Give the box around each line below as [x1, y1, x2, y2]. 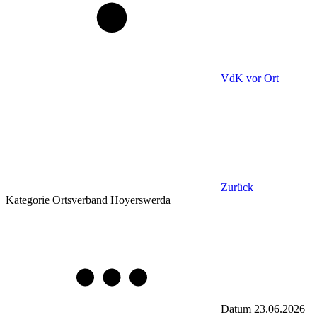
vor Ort [246, 72, 279, 84]
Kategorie [6, 194, 50, 206]
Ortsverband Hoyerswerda [50, 194, 171, 206]
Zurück [221, 181, 253, 193]
